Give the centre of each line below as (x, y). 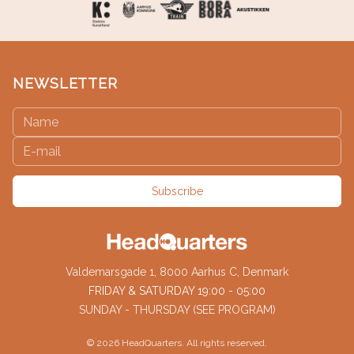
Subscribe (177, 191)
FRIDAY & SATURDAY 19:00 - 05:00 (177, 291)
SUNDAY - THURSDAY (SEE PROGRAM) (177, 310)
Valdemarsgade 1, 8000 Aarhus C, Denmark (177, 272)
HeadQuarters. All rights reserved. (194, 343)
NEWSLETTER (65, 83)
